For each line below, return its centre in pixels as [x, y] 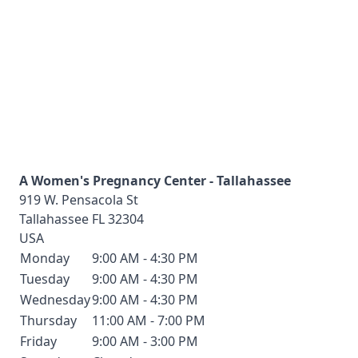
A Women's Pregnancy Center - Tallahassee [155, 181]
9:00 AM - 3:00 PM [145, 341]
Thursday [48, 320]
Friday [38, 341]
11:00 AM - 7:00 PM [149, 320]
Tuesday [45, 279]
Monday [45, 258]
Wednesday [55, 300]
